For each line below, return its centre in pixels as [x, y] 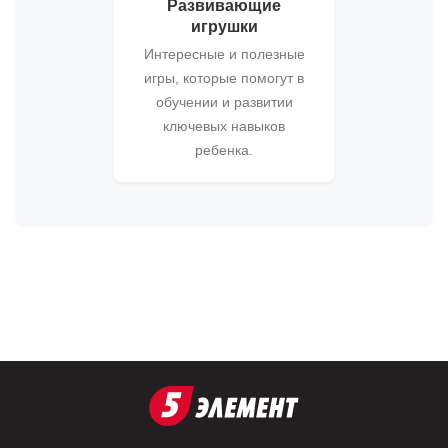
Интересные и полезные [224, 54]
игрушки [224, 26]
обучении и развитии [224, 102]
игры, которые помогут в [224, 78]
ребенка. [224, 150]
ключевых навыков [224, 126]
